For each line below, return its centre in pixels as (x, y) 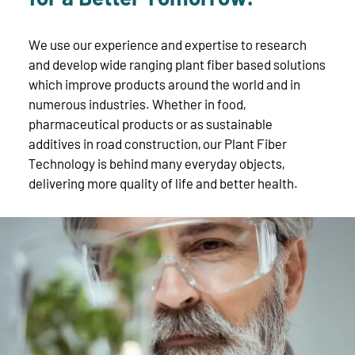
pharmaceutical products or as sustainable (151, 124)
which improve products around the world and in (164, 84)
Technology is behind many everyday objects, (157, 163)
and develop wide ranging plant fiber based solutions (177, 64)
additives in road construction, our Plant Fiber (158, 143)
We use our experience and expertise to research (168, 44)
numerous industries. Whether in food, (137, 104)
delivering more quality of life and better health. (163, 183)
